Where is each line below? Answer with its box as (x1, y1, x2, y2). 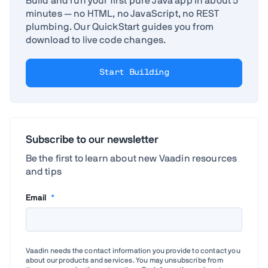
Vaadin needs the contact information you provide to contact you (25, 246, 240, 254)
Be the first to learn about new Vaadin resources (25, 153, 237, 163)
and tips (25, 166, 62, 176)
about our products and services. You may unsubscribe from (25, 256, 223, 264)
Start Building (99, 68, 169, 77)
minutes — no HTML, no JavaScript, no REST (25, 8, 220, 19)
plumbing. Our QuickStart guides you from (25, 22, 214, 32)
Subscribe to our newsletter (25, 134, 159, 145)
